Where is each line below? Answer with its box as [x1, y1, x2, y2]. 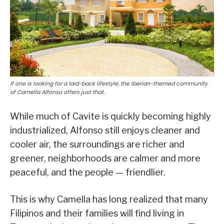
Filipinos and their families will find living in [10, 207, 184, 218]
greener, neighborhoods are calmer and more [10, 152, 200, 163]
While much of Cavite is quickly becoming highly [10, 110, 211, 121]
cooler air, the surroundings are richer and [10, 138, 184, 149]
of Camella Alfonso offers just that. [10, 87, 104, 96]
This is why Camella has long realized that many [10, 193, 208, 204]
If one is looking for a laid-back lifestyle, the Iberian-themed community [10, 79, 207, 87]
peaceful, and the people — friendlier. [10, 166, 167, 177]
